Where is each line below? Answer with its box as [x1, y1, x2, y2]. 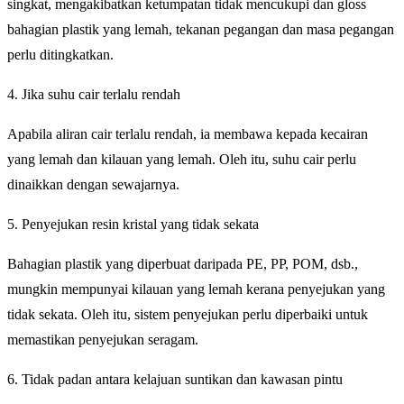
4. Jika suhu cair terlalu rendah [7, 87, 180, 103]
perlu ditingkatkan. [7, 47, 114, 63]
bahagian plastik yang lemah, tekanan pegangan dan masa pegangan [7, 22, 394, 38]
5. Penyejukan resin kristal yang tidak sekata [7, 216, 259, 233]
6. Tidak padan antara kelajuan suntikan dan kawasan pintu [7, 372, 343, 388]
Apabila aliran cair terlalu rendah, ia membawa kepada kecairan [7, 126, 368, 142]
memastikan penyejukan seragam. [7, 332, 198, 348]
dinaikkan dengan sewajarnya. [7, 177, 179, 193]
